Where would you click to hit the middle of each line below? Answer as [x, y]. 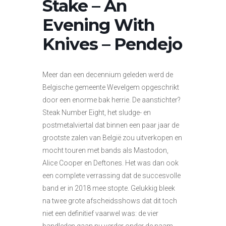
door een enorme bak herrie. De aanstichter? [111, 100]
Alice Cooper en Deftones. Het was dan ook [110, 163]
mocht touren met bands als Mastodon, [105, 151]
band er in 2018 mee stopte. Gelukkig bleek [109, 188]
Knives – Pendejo [112, 44]
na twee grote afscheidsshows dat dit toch [110, 201]
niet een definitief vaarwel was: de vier [100, 214]
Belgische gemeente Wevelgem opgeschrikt [111, 88]
